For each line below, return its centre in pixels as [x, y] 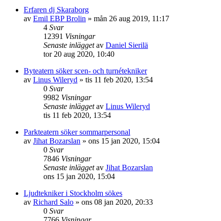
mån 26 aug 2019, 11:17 [131, 18]
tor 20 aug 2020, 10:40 [79, 54]
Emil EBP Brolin [59, 18]
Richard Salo [53, 202]
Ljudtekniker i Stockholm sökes [73, 193]
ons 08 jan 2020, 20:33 [117, 202]
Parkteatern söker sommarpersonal [77, 132]
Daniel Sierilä [127, 45]
